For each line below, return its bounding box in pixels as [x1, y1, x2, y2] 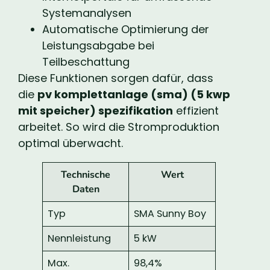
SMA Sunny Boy [134, 206, 207, 221]
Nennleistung [48, 231, 111, 245]
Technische [61, 168, 110, 181]
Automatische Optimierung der [42, 21, 209, 37]
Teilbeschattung [42, 54, 130, 69]
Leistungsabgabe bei [42, 37, 154, 53]
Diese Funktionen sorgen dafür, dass [18, 70, 213, 86]
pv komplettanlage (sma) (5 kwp [37, 86, 230, 102]
